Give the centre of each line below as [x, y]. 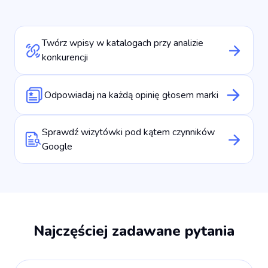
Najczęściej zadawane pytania [134, 231]
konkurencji [65, 58]
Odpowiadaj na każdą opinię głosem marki [131, 95]
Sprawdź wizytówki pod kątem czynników [128, 133]
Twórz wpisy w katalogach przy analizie [122, 43]
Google [57, 147]
